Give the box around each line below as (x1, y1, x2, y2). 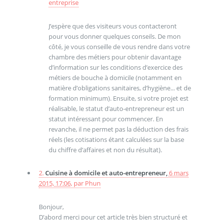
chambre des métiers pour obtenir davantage (48, 52, 181, 61)
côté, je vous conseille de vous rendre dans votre (48, 42, 190, 51)
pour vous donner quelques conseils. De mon (48, 31, 181, 41)
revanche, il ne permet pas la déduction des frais (48, 124, 189, 134)
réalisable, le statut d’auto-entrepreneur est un (48, 104, 184, 113)
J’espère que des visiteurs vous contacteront (48, 21, 177, 30)
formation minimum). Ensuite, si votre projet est (48, 93, 189, 103)
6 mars (168, 168, 189, 178)
